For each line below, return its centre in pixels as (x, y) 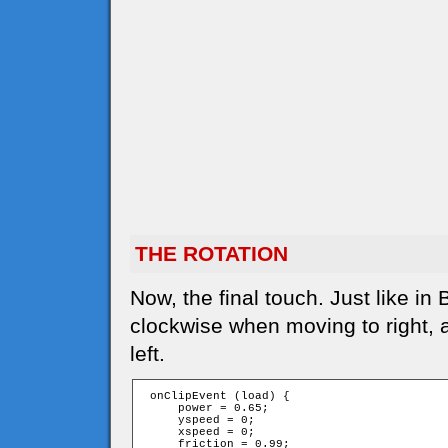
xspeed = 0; (199, 432)
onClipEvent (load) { (216, 396)
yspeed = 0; (199, 420)
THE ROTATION (211, 253)
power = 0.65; (206, 408)
